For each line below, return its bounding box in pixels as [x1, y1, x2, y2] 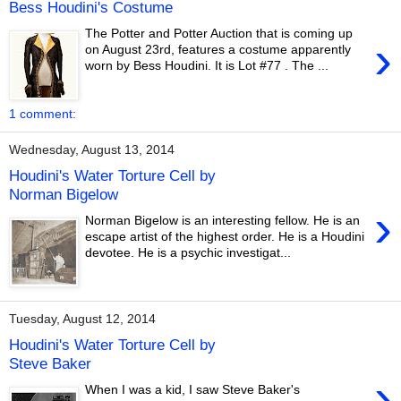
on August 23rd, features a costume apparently [85, 42, 352, 57]
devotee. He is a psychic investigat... [85, 245, 292, 260]
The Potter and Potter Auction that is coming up [85, 26, 354, 41]
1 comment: [9, 106, 76, 121]
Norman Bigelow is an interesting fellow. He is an [85, 213, 361, 228]
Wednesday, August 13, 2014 [9, 142, 175, 158]
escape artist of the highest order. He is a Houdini [85, 229, 365, 244]
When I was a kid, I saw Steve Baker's [85, 382, 301, 397]
